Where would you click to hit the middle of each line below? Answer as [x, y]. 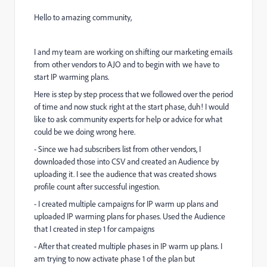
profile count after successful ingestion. [97, 186]
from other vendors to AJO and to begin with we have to [127, 64]
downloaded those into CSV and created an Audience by [126, 161]
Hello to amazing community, [83, 17]
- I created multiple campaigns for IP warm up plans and [126, 204]
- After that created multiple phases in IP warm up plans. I [128, 246]
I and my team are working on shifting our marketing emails [133, 52]
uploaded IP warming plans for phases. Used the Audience [130, 216]
